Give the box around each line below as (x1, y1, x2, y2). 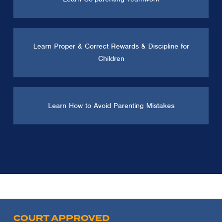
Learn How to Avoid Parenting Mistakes (48, 101, 174, 110)
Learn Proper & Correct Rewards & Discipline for (33, 41, 189, 51)
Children (98, 54, 124, 63)
